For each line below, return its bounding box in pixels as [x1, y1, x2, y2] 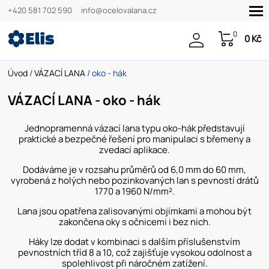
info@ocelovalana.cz [81, 5, 157, 16]
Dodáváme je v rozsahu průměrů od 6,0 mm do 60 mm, [23, 163, 246, 177]
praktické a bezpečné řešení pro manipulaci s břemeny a [19, 133, 250, 146]
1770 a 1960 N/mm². [94, 185, 175, 198]
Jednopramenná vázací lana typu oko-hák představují [24, 122, 245, 135]
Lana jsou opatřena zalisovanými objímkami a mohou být [17, 205, 252, 218]
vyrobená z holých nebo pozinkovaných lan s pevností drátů [10, 174, 259, 187]
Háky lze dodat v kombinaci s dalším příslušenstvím [29, 235, 240, 249]
